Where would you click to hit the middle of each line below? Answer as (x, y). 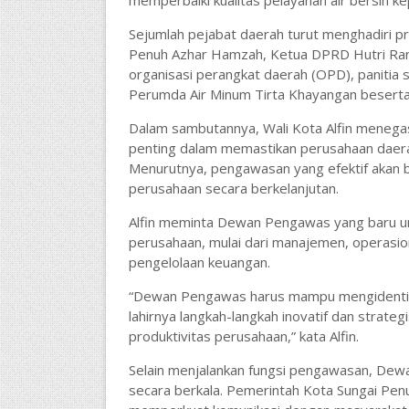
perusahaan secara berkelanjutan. (233, 188)
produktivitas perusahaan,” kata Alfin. (243, 336)
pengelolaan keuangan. (199, 262)
